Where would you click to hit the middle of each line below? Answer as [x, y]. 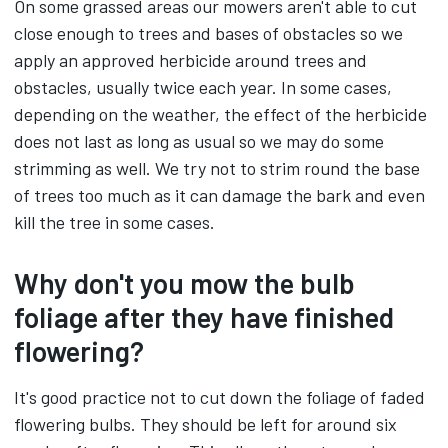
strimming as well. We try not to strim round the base [217, 168]
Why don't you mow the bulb [184, 283]
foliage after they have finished [204, 317]
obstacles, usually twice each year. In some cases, [203, 87]
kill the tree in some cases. [114, 222]
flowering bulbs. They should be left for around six [205, 424]
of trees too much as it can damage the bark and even [219, 195]
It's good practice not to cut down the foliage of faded [219, 397]
